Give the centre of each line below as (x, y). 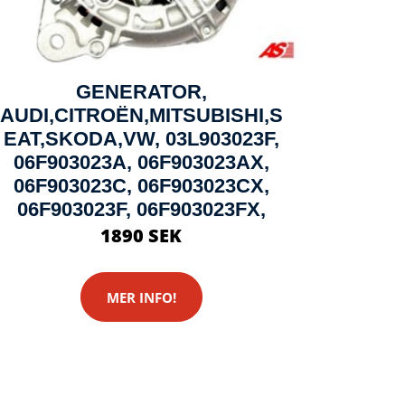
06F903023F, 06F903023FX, (141, 209)
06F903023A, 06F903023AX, (141, 162)
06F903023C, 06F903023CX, (141, 186)
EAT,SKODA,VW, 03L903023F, (141, 139)
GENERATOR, (141, 92)
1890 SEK (141, 235)
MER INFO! (141, 297)
